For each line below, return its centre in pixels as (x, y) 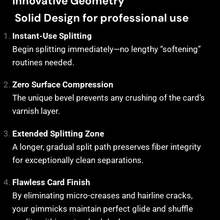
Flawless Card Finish (51, 182)
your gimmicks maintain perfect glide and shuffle (103, 209)
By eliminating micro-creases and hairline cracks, (102, 196)
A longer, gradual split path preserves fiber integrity (107, 147)
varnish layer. (36, 111)
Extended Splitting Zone (58, 133)
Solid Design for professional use (100, 18)
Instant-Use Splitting (52, 36)
